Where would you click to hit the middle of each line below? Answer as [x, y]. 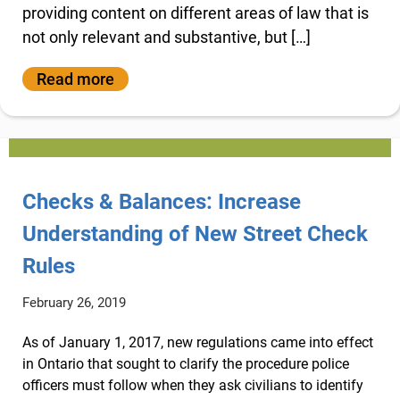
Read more [75, 79]
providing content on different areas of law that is [196, 13]
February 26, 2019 [74, 302]
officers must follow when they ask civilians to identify [193, 385]
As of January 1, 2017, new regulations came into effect [198, 342]
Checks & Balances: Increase [162, 201]
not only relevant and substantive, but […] [167, 37]
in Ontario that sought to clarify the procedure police [186, 363]
